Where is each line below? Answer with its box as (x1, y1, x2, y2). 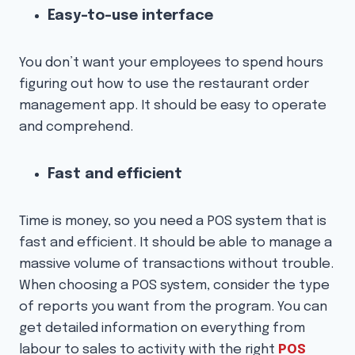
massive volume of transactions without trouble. (19, 258, 334, 272)
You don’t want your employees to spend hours (19, 56, 323, 71)
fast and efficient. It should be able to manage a (19, 236, 332, 250)
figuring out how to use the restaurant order (19, 78, 309, 92)
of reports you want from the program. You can (19, 300, 327, 315)
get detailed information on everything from (19, 322, 305, 336)
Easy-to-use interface (48, 9, 213, 24)
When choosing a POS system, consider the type (19, 279, 330, 293)
